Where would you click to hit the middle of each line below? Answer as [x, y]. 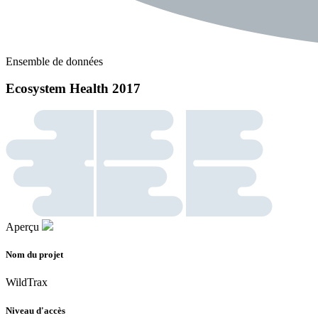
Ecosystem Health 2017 [73, 89]
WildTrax [27, 283]
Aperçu [22, 227]
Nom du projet [34, 255]
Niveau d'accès [35, 310]
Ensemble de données [54, 61]
